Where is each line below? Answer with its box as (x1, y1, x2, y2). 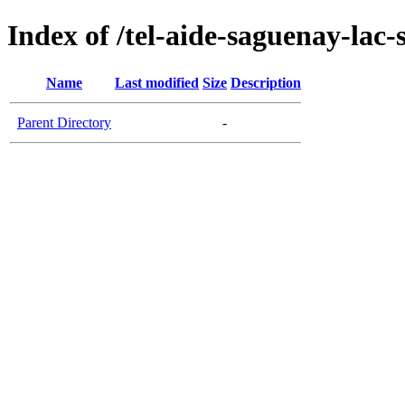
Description (231, 74, 301, 90)
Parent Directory (17, 114, 111, 130)
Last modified (115, 74, 199, 90)
